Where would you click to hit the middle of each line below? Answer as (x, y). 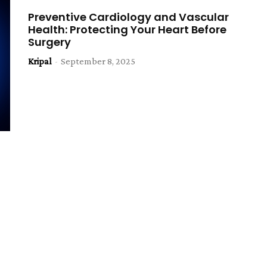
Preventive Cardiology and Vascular (129, 17)
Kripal (40, 61)
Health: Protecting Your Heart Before (128, 30)
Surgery (50, 42)
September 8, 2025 (98, 61)
